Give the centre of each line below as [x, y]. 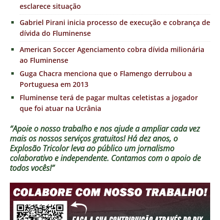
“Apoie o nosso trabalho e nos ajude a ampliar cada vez [105, 129]
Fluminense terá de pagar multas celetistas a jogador [109, 98]
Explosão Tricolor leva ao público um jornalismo [92, 149]
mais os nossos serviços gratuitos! [69, 139]
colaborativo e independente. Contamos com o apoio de [105, 158]
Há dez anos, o [152, 139]
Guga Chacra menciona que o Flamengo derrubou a [106, 74]
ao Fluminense [44, 60]
